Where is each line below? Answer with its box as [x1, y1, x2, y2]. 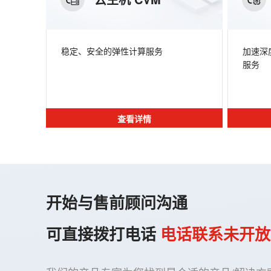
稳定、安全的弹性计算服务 [61, 45, 163, 57]
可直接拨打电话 [46, 223, 156, 245]
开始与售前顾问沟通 [46, 191, 188, 214]
